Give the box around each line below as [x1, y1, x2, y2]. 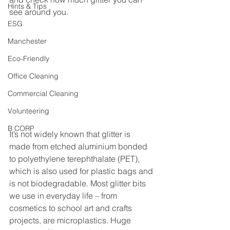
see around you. [9, 7, 68, 17]
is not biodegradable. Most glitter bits [9, 178, 148, 188]
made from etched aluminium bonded [9, 141, 149, 151]
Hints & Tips [8, 2, 47, 11]
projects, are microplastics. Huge [9, 215, 133, 225]
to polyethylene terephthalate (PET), [9, 153, 142, 164]
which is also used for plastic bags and [9, 165, 155, 176]
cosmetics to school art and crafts [9, 202, 134, 213]
